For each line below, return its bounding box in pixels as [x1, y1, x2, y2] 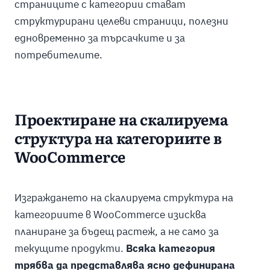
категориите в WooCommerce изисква [14, 207, 206, 221]
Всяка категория [125, 241, 215, 255]
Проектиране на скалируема [14, 113, 228, 129]
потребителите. [14, 48, 102, 62]
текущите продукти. [14, 241, 126, 255]
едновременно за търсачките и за [14, 31, 185, 45]
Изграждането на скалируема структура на [14, 190, 233, 204]
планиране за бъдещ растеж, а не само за [14, 224, 219, 238]
